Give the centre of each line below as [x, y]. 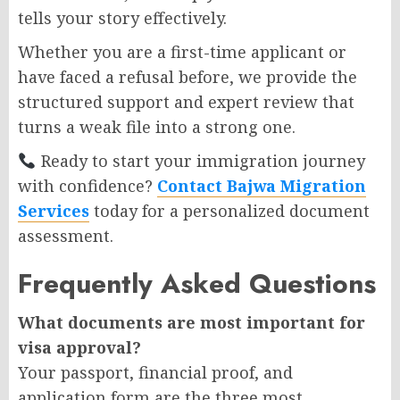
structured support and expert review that [186, 101]
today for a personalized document [229, 210]
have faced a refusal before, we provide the [187, 76]
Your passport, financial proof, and [155, 372]
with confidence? [85, 185]
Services [54, 210]
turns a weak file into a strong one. [157, 126]
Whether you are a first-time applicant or [182, 51]
